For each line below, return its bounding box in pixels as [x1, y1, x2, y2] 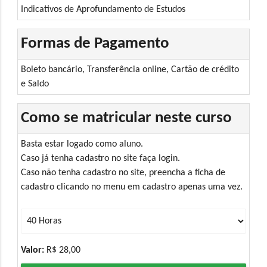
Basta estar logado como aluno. [21, 139, 144, 149]
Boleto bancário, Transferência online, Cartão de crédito [21, 64, 240, 74]
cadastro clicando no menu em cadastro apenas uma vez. [21, 182, 243, 192]
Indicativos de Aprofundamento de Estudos [21, 4, 186, 14]
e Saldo [21, 79, 49, 89]
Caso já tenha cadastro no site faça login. [21, 153, 181, 163]
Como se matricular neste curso [21, 110, 232, 126]
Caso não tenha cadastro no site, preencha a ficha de [21, 167, 226, 178]
